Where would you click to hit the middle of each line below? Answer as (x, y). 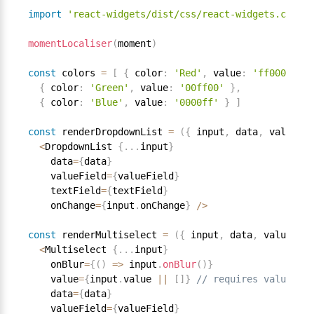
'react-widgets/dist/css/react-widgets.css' (185, 14)
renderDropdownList (112, 132)
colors (78, 73)
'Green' (109, 88)
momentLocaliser (70, 44)
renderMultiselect (109, 235)
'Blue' (107, 103)
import (45, 14)
